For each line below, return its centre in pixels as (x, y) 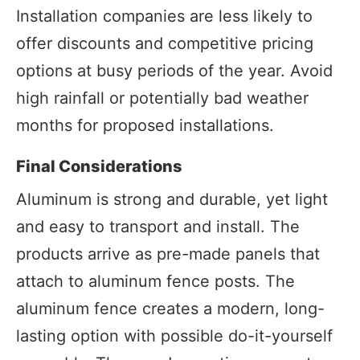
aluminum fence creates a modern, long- (170, 308)
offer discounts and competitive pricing (165, 43)
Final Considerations (99, 166)
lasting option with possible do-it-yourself (174, 335)
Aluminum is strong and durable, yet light (172, 199)
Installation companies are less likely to (164, 16)
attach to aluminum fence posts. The (155, 281)
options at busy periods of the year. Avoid (174, 70)
